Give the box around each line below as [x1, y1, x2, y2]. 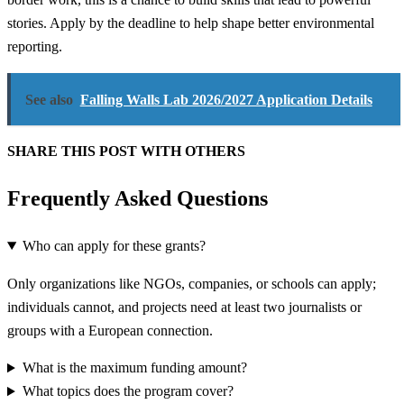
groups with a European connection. [7, 322, 213, 338]
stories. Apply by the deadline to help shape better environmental [7, 15, 374, 32]
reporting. [7, 39, 62, 55]
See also [24, 91, 73, 107]
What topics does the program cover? [22, 383, 234, 399]
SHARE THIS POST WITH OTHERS [7, 142, 245, 159]
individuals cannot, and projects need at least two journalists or [7, 298, 362, 315]
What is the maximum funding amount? [22, 360, 247, 376]
